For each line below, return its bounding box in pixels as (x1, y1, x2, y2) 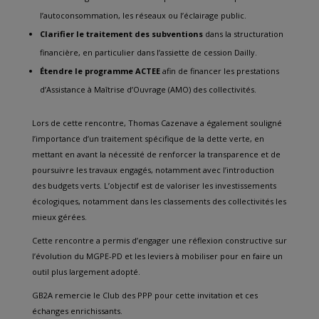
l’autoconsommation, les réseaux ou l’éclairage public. (39, 10, 246, 21)
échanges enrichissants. (31, 305, 122, 316)
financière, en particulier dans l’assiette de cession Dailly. (39, 47, 257, 58)
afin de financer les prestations (159, 66, 279, 76)
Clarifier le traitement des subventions (39, 28, 203, 39)
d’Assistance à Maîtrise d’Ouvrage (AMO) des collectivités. (39, 84, 256, 95)
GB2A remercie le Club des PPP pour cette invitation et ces (31, 290, 258, 300)
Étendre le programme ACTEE (39, 66, 160, 76)
